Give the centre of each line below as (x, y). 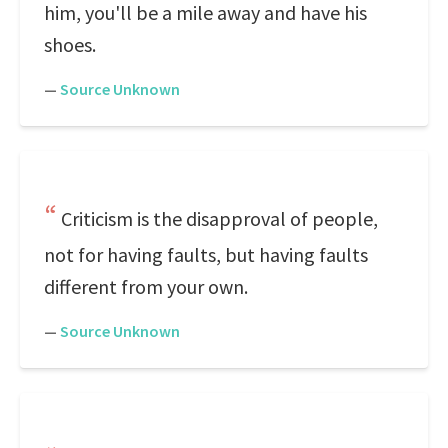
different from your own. (146, 286)
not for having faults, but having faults (206, 254)
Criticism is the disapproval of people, (219, 218)
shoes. (70, 44)
